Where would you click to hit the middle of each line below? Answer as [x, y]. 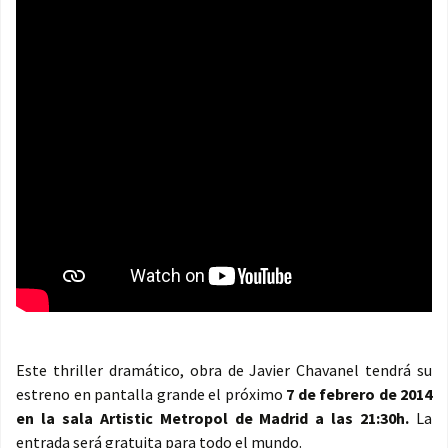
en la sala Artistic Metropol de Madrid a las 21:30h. [216, 418]
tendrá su [398, 370]
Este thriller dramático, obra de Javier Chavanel [188, 370]
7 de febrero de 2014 [359, 394]
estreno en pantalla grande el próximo [151, 394]
